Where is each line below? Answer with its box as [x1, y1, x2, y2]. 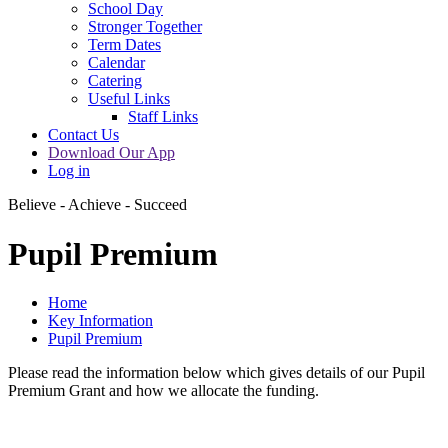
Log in [48, 162, 90, 180]
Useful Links [88, 90, 170, 108]
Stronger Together [88, 18, 202, 36]
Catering [88, 72, 142, 90]
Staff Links [128, 108, 198, 126]
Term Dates [88, 36, 161, 54]
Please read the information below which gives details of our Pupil [8, 363, 425, 381]
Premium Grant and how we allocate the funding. [8, 381, 319, 399]
